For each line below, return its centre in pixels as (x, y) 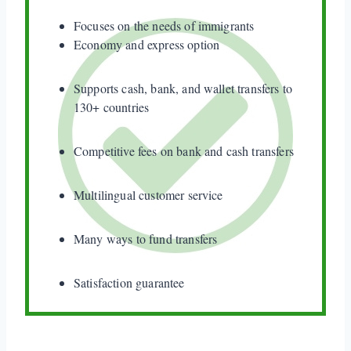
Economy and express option (147, 44)
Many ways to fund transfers (146, 238)
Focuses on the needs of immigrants (164, 25)
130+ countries (112, 107)
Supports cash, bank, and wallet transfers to (183, 88)
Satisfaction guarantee (129, 282)
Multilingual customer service (150, 194)
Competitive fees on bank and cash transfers (184, 150)
